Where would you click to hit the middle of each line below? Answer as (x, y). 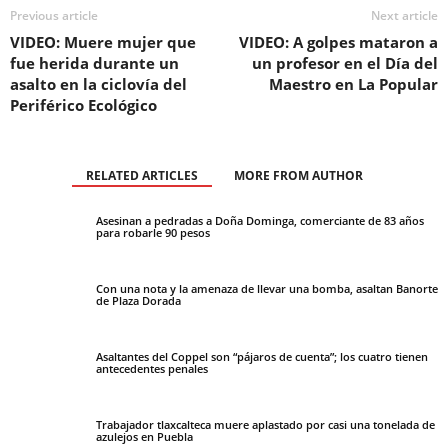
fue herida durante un (94, 62)
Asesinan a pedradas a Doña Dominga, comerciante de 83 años (260, 220)
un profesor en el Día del (345, 62)
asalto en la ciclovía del (98, 83)
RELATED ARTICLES (141, 175)
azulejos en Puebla (144, 436)
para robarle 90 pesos (153, 232)
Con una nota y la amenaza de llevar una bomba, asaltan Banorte (267, 288)
